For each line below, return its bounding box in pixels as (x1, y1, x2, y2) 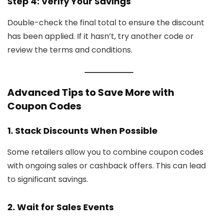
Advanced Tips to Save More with (7, 85, 174, 99)
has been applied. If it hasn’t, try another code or (7, 30, 194, 42)
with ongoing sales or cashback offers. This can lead (7, 160, 206, 171)
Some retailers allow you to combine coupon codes (7, 146, 203, 158)
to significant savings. (7, 173, 88, 185)
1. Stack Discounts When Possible (7, 124, 158, 137)
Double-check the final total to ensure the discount (7, 17, 204, 28)
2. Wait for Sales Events (7, 200, 114, 213)
